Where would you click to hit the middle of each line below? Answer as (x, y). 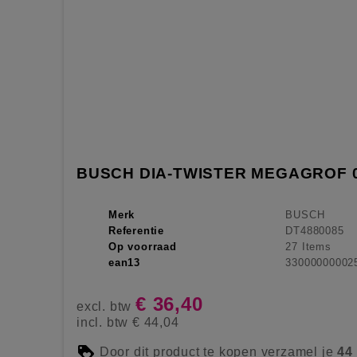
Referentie (136, 230)
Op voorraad (143, 246)
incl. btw (104, 322)
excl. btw (106, 306)
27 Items (308, 246)
